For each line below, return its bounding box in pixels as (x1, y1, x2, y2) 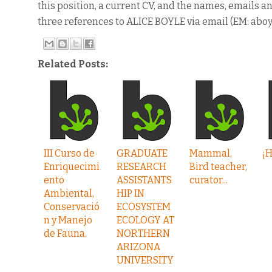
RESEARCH (117, 161, 166, 172)
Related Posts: (38, 58, 108, 70)
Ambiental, (44, 188, 94, 199)
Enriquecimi (44, 161, 100, 172)
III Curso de (44, 148, 95, 159)
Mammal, (189, 148, 232, 159)
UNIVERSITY (117, 254, 174, 266)
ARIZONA (117, 241, 160, 253)
